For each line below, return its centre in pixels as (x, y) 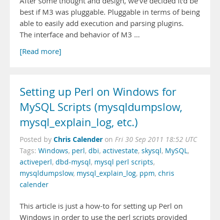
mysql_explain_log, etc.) (79, 122)
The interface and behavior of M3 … (80, 35)
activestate (120, 151)
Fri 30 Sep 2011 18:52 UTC (156, 139)
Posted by (37, 139)
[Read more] (41, 51)
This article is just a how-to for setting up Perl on (101, 206)
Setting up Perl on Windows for (98, 92)
